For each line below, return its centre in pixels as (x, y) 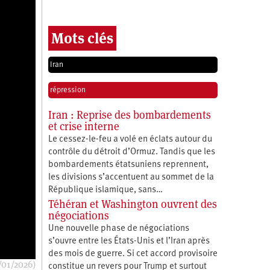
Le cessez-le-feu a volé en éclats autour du (130, 139)
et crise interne (83, 126)
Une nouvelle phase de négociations (118, 228)
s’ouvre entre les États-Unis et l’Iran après (129, 241)
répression (67, 90)
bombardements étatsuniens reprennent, (128, 165)
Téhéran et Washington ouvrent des (132, 204)
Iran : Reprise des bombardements (129, 115)
